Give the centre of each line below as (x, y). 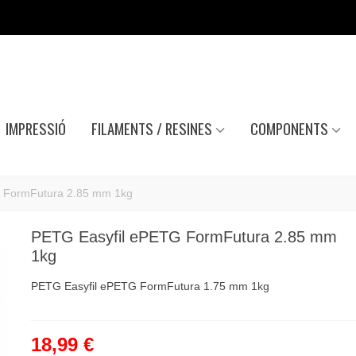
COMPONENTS (289, 128)
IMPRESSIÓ (35, 128)
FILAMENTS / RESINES (151, 128)
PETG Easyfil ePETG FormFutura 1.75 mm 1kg (150, 286)
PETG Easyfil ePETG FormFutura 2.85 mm (184, 237)
